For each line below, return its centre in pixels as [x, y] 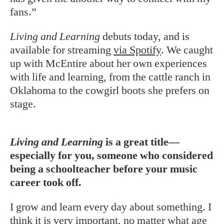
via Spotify [137, 50]
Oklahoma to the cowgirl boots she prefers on [110, 90]
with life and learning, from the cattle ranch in [110, 77]
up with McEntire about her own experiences [108, 63]
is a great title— [141, 142]
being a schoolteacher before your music [104, 169]
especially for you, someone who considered [111, 155]
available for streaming [62, 50]
